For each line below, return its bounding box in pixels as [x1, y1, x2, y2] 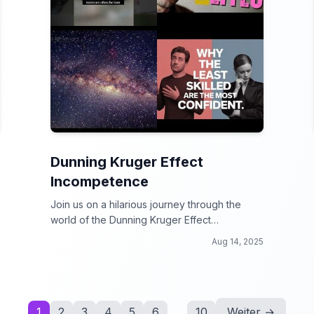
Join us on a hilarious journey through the [50, 198, 241, 210]
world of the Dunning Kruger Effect [50, 214, 211, 226]
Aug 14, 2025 [212, 236, 264, 247]
